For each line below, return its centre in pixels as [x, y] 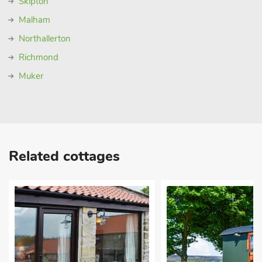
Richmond [39, 57]
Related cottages [64, 156]
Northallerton [45, 39]
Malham [35, 20]
